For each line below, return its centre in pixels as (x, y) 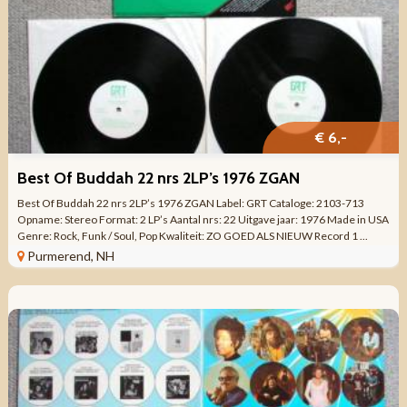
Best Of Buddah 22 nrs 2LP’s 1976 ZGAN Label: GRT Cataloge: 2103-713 (190, 203)
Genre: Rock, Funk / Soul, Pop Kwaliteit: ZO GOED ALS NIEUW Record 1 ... (192, 235)
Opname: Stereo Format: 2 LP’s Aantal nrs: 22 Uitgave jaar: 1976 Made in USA (203, 219)
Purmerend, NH (70, 255)
